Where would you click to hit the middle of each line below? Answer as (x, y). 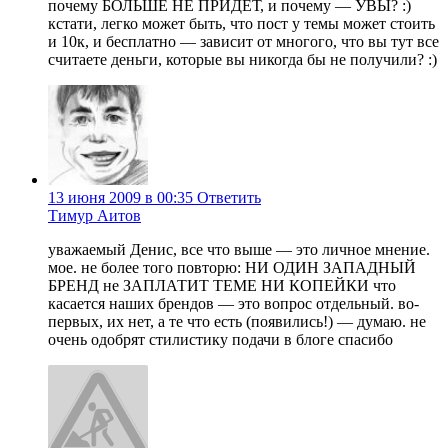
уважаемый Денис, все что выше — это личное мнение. (239, 250)
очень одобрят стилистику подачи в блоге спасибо (220, 340)
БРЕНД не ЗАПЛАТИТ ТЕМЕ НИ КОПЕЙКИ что (222, 286)
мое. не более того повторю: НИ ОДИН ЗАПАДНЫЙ (232, 268)
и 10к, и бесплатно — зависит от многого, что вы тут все (243, 42)
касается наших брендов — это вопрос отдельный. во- (233, 304)
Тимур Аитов (94, 216)
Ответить (229, 198)
